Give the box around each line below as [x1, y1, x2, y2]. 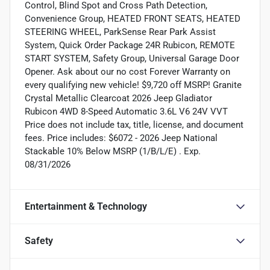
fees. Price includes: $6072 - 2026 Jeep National [25, 132, 218, 143]
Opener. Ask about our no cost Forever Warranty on [25, 66, 230, 77]
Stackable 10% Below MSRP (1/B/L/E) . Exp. [25, 145, 201, 157]
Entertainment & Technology [25, 200, 147, 212]
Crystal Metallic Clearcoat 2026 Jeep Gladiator [25, 92, 212, 104]
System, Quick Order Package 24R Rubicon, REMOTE [25, 39, 235, 51]
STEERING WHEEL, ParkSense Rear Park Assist [25, 26, 216, 37]
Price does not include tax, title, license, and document [25, 119, 243, 130]
